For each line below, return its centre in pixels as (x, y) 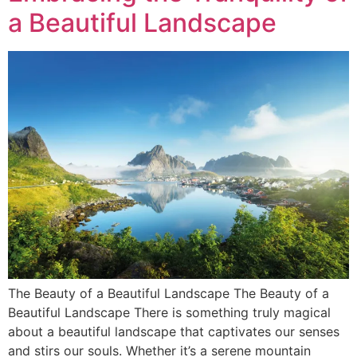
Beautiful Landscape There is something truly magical (169, 312)
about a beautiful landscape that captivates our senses (174, 331)
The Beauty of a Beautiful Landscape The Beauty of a (169, 293)
